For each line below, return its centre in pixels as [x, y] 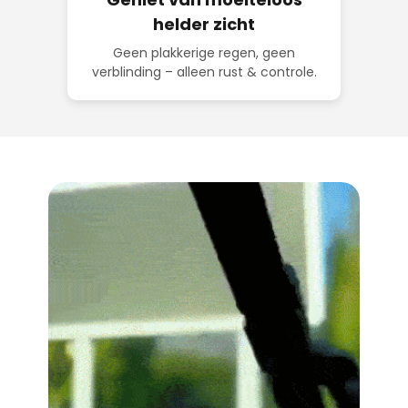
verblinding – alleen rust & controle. [204, 72]
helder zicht [204, 25]
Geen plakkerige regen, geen [204, 53]
